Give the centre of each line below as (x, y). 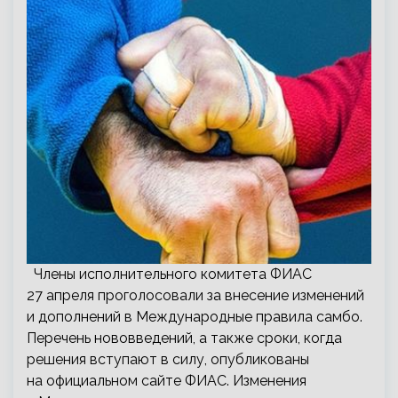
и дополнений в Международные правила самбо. (195, 317)
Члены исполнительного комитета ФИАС (169, 274)
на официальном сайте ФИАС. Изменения (167, 381)
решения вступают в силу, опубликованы (168, 359)
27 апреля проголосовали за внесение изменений (195, 295)
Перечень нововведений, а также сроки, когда (184, 338)
